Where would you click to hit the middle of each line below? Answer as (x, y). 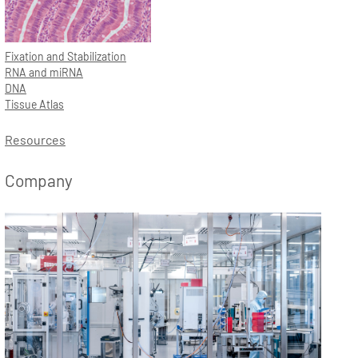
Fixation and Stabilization (66, 56)
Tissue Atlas (34, 104)
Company (39, 180)
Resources (35, 139)
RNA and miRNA (44, 72)
